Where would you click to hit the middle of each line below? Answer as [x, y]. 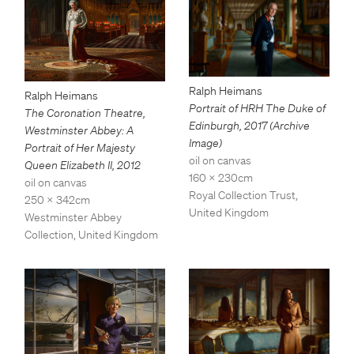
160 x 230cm [221, 177]
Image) [205, 143]
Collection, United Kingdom [91, 235]
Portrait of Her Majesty [80, 148]
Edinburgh [214, 125]
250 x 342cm [57, 200]
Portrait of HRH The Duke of [257, 108]
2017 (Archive [277, 125]
